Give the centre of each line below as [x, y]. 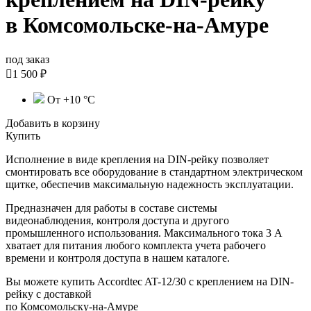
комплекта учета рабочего [204, 245]
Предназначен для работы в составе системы [111, 208]
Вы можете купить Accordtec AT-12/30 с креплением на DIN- [150, 281]
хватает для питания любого [74, 245]
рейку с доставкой [49, 294]
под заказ [27, 59]
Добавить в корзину [53, 123]
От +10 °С [70, 99]
